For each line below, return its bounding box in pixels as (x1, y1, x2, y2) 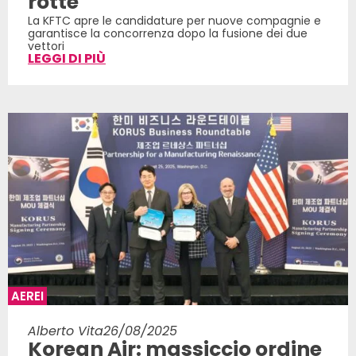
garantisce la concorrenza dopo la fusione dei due (28, 25, 308, 42)
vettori (28, 38, 64, 55)
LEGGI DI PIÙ (28, 49, 106, 68)
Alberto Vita (28, 322, 103, 341)
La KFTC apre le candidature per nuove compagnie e (28, 13, 321, 29)
